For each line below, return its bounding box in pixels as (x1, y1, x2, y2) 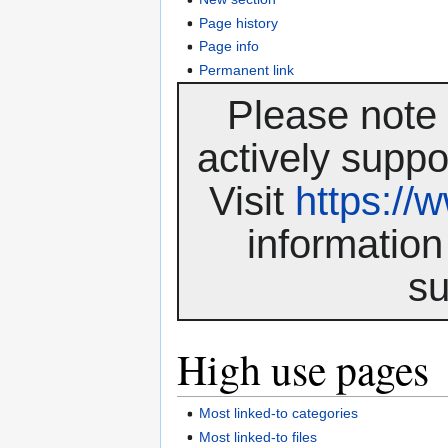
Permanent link (199, 61, 295, 78)
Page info (199, 38, 260, 55)
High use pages (177, 340, 429, 397)
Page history (199, 14, 279, 31)
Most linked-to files (199, 428, 318, 445)
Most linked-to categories (199, 405, 359, 422)
